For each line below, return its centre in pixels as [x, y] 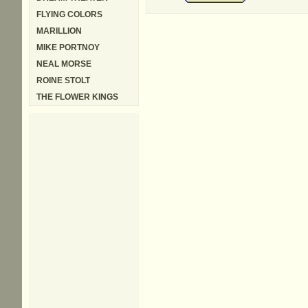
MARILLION [59, 31]
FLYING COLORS [69, 14]
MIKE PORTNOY [68, 47]
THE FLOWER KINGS [77, 97]
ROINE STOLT [63, 80]
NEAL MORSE [64, 64]
